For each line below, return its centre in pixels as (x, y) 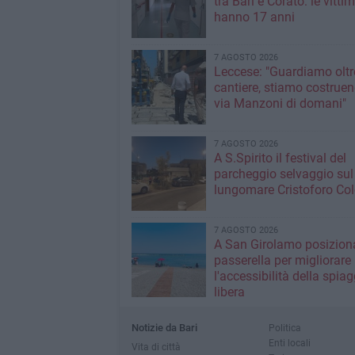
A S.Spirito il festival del (280, 158)
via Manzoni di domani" (280, 103)
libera (229, 292)
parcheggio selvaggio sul (283, 174)
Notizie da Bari (164, 328)
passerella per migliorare (282, 260)
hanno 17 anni (254, 17)
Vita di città (156, 347)
